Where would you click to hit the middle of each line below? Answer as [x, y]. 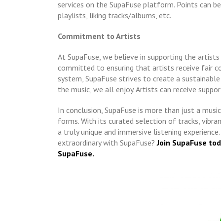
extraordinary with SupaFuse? [107, 142]
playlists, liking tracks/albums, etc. [114, 15]
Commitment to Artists [99, 36]
